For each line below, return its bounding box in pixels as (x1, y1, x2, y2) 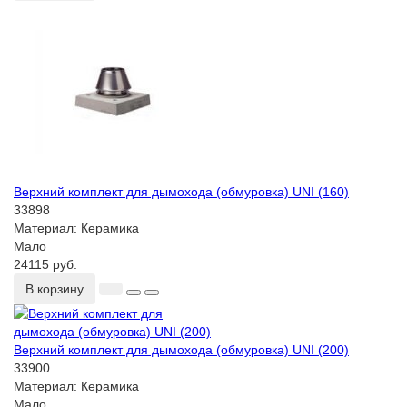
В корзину (25, 282, 84, 297)
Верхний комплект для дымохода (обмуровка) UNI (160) (14, 184, 349, 200)
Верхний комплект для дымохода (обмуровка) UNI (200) (14, 342, 349, 358)
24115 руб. (14, 257, 77, 273)
